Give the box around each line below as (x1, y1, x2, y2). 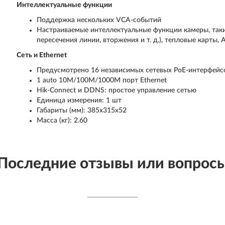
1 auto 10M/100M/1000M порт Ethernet (37, 77, 167, 84)
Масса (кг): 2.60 (37, 117, 88, 124)
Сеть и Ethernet (17, 52, 67, 59)
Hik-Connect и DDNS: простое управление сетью (37, 87, 197, 94)
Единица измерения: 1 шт (37, 97, 122, 104)
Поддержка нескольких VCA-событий (37, 17, 162, 24)
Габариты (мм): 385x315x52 (37, 107, 127, 114)
